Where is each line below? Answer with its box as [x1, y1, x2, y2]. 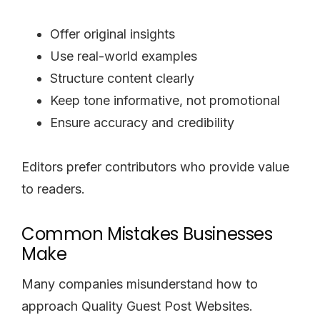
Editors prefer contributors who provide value [21, 159, 289, 174]
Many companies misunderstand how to [21, 276, 258, 291]
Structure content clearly [50, 70, 194, 86]
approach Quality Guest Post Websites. [21, 298, 253, 314]
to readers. [21, 181, 85, 196]
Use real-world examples [50, 48, 197, 64]
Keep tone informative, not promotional [50, 92, 280, 108]
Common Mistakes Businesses [21, 221, 273, 246]
